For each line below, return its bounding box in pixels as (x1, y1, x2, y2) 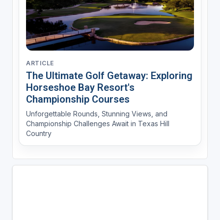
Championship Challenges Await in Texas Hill (26, 119, 169, 128)
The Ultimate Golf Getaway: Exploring (26, 70, 192, 82)
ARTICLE (26, 59, 54, 67)
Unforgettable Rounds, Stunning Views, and (26, 110, 167, 118)
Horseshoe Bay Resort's (26, 82, 135, 94)
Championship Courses (26, 93, 130, 106)
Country (26, 129, 52, 138)
